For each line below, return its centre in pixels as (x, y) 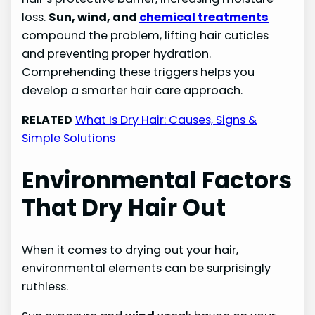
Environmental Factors (157, 181)
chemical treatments (204, 18)
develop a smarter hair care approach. (133, 91)
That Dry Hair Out (124, 208)
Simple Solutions (69, 139)
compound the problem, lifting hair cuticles (146, 36)
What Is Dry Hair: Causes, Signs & (166, 120)
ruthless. (45, 286)
